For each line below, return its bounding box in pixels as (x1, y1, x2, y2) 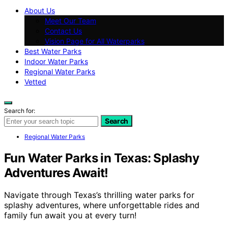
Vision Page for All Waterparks (45, 36, 145, 45)
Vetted (24, 77, 46, 86)
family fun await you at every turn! (4, 210, 136, 221)
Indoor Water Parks (24, 56, 88, 66)
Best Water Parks (24, 46, 81, 55)
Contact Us (45, 26, 82, 35)
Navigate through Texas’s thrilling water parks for (4, 190, 194, 201)
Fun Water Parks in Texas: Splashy (4, 150, 199, 165)
